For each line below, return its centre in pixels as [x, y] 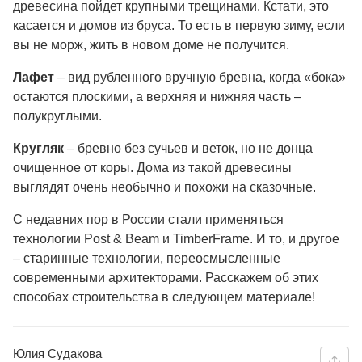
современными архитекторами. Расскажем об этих [166, 277]
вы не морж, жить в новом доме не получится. [151, 44]
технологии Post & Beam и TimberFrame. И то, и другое [176, 238]
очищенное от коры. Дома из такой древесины [152, 167]
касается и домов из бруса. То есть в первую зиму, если [179, 25]
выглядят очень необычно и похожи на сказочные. [164, 187]
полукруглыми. [57, 116]
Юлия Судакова [57, 353]
